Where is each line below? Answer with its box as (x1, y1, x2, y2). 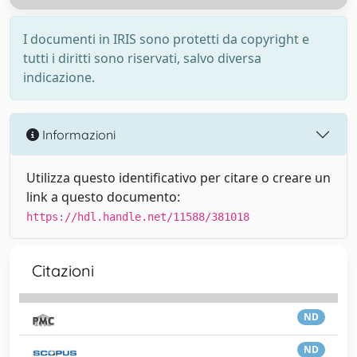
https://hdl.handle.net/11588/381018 (26, 210, 249, 223)
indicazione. (23, 69, 95, 86)
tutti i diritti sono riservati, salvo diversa (23, 49, 261, 67)
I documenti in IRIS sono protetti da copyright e (23, 30, 309, 48)
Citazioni (32, 261, 94, 280)
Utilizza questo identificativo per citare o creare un (26, 169, 331, 186)
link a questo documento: (26, 188, 180, 206)
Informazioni (39, 126, 116, 143)
